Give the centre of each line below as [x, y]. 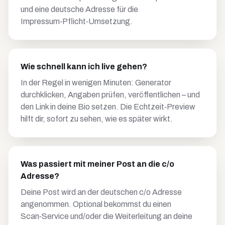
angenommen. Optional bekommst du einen [96, 204]
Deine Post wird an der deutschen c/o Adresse [101, 192]
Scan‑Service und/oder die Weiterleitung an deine [106, 216]
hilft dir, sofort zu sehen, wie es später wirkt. [97, 119]
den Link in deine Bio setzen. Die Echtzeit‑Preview [108, 107]
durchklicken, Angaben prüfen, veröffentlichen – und [110, 95]
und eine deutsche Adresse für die [79, 9]
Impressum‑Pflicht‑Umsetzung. [77, 21]
